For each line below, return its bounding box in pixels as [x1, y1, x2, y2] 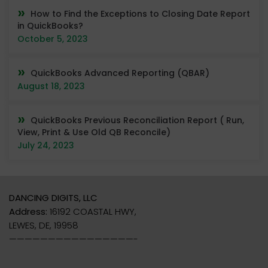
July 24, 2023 [17, 139, 74, 151]
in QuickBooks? [17, 19, 83, 32]
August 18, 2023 [17, 80, 85, 92]
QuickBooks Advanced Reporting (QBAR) [31, 66, 209, 79]
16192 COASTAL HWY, [47, 205, 136, 218]
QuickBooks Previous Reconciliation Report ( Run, [31, 114, 244, 126]
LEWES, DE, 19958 [9, 218, 78, 232]
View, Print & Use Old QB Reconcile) [17, 126, 170, 138]
